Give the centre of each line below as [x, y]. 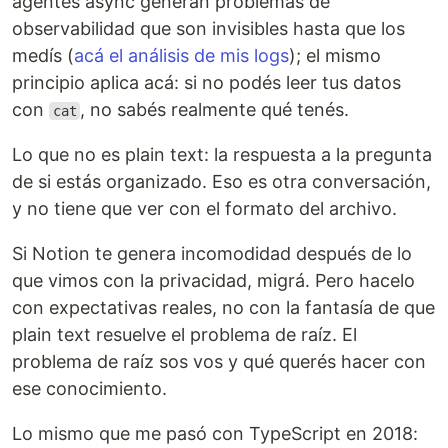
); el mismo [335, 55]
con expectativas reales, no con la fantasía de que [223, 307]
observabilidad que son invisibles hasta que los [208, 28]
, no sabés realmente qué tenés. [215, 109]
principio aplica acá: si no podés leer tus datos [206, 82]
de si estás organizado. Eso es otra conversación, [221, 181]
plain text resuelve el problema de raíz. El [184, 334]
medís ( [43, 55]
